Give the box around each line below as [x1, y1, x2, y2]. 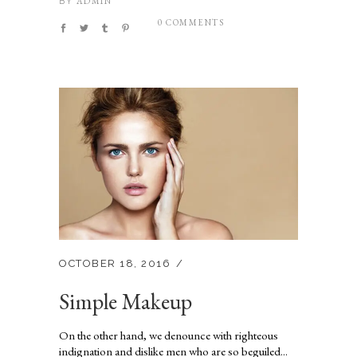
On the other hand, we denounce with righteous [59, 327, 278, 343]
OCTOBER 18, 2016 [59, 257, 171, 269]
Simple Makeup [59, 286, 192, 316]
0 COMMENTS [158, 16, 224, 28]
